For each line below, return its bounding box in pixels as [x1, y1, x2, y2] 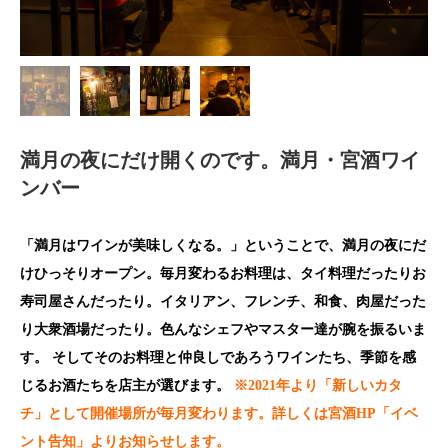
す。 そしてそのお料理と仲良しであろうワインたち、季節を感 [20, 349, 416, 365]
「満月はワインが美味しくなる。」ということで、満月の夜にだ [20, 237, 426, 253]
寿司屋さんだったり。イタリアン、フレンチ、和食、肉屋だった [20, 293, 426, 309]
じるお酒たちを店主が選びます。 [20, 377, 234, 393]
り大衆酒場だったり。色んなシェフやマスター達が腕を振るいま [20, 321, 426, 337]
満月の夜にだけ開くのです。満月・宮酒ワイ [20, 148, 420, 171]
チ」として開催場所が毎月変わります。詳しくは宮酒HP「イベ [20, 405, 418, 421]
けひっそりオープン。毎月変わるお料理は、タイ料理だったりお [20, 265, 426, 281]
